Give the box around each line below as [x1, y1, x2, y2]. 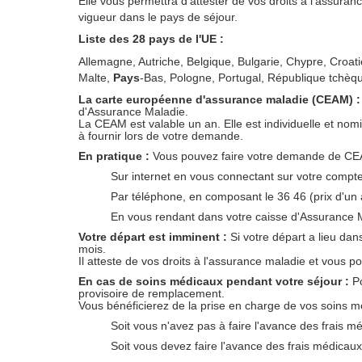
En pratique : [78, 149, 153, 163]
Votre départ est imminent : [78, 230, 230, 244]
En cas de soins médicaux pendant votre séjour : [78, 275, 352, 288]
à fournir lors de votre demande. [78, 129, 243, 143]
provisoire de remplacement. [78, 287, 225, 301]
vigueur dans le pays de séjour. [78, 11, 238, 24]
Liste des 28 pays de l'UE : [78, 32, 224, 46]
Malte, [78, 71, 113, 85]
